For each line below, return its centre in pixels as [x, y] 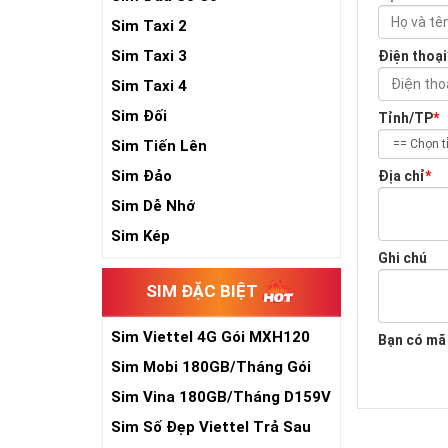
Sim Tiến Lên [159, 146]
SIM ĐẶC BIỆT [202, 290]
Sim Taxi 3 [149, 56]
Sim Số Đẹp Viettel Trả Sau [211, 427]
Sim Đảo [141, 176]
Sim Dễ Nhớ [153, 206]
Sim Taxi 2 [149, 26]
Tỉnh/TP [406, 118]
